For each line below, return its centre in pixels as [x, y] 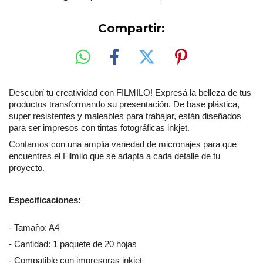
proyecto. [27, 168]
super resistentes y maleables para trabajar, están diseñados [125, 116]
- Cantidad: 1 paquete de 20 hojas [73, 244]
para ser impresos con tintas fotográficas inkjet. [99, 128]
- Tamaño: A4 [34, 227]
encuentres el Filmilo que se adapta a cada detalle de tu [114, 156]
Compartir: [131, 28]
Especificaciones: [45, 200]
